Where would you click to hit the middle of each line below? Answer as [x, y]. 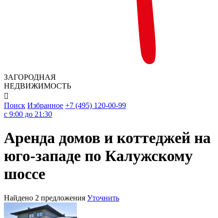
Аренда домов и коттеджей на [107, 138]
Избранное [45, 105]
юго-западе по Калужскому [98, 156]
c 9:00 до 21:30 [28, 114]
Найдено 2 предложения [45, 198]
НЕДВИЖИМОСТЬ [37, 86]
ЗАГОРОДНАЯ [30, 77]
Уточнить [103, 198]
